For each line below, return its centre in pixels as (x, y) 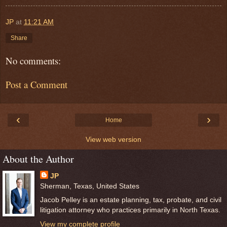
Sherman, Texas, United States (89, 186)
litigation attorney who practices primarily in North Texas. (130, 210)
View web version (113, 140)
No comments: (33, 61)
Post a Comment (36, 84)
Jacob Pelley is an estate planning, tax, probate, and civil (130, 200)
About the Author (38, 159)
